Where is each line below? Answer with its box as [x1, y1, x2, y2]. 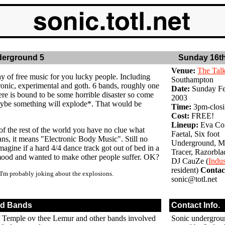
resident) [171, 166, 200, 174]
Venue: [171, 66, 195, 75]
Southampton [171, 75, 213, 84]
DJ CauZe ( [171, 157, 208, 165]
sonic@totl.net [171, 175, 217, 183]
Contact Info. [171, 201, 220, 209]
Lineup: [171, 121, 198, 129]
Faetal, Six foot [171, 130, 219, 138]
